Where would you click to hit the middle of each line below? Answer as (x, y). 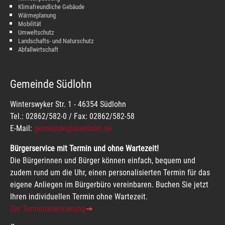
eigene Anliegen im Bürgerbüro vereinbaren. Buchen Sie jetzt (109, 184)
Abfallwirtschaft (38, 49)
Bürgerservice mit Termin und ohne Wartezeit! (84, 148)
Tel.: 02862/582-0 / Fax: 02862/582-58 (72, 116)
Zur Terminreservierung (48, 208)
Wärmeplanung (37, 15)
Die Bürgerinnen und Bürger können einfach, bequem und (103, 160)
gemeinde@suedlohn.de (73, 128)
